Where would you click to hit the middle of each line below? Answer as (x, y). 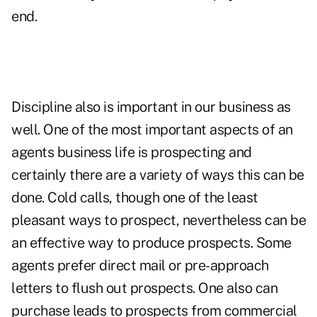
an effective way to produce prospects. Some (151, 243)
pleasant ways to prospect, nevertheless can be (158, 220)
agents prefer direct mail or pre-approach (140, 266)
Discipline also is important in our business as (151, 107)
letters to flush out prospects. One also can (144, 288)
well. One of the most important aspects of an (152, 130)
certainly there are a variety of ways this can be (158, 175)
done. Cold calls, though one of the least (135, 198)
